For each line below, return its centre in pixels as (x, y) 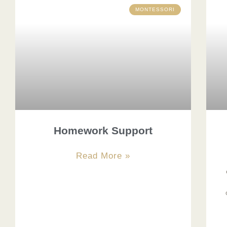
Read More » (103, 156)
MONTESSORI (155, 10)
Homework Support (103, 130)
